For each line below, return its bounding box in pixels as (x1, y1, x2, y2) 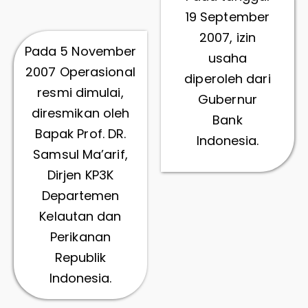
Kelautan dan (39, 207, 122, 225)
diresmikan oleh (31, 104, 130, 122)
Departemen (41, 186, 120, 204)
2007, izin (199, 28, 256, 46)
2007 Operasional (25, 63, 135, 80)
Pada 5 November (24, 42, 137, 60)
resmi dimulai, (37, 83, 124, 101)
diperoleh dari (184, 69, 271, 87)
